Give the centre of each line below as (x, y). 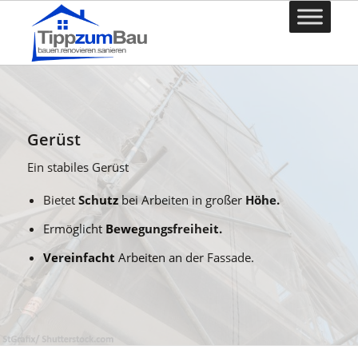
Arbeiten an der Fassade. (185, 257)
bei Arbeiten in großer (182, 200)
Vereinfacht (80, 257)
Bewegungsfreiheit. (164, 229)
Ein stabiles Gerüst (78, 167)
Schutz (99, 200)
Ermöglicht (75, 229)
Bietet (61, 200)
